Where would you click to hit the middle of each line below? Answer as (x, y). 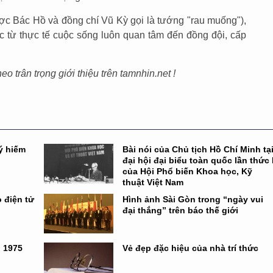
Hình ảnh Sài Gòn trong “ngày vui (193, 199)
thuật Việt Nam (153, 182)
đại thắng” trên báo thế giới (181, 210)
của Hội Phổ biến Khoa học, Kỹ (188, 171)
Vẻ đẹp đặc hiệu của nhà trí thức (191, 248)
